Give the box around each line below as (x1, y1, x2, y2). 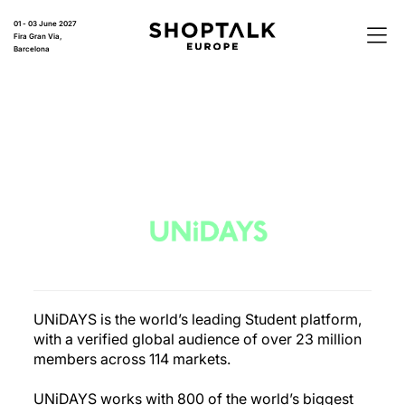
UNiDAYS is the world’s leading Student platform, (33, 310, 363, 329)
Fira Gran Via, (14, 32, 62, 41)
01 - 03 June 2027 (14, 19, 77, 28)
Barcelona (14, 44, 50, 53)
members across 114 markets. (33, 350, 231, 369)
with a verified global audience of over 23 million (33, 330, 363, 349)
